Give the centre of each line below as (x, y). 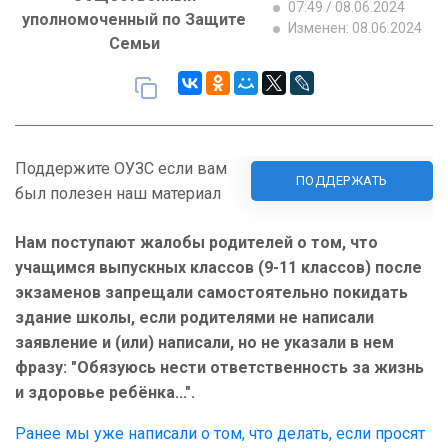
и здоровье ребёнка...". (105, 393)
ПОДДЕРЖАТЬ (341, 181)
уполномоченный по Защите (134, 20)
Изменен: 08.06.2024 (353, 28)
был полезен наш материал (118, 194)
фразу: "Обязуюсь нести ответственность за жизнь (219, 368)
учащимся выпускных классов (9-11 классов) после (218, 268)
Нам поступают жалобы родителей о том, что (196, 243)
